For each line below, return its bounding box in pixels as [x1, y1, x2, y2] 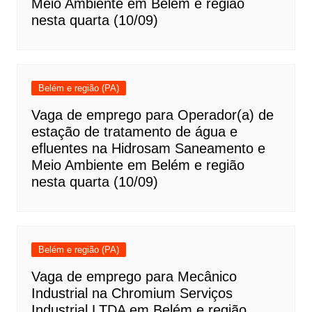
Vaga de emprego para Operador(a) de [31, 107, 274, 123]
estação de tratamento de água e [31, 124, 237, 140]
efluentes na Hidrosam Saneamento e [31, 141, 265, 157]
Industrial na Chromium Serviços [31, 286, 233, 302]
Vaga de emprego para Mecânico [31, 269, 237, 285]
